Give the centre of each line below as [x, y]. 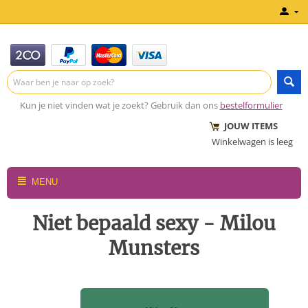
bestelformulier [251, 105]
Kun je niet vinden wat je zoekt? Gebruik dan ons [119, 105]
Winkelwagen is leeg [252, 142]
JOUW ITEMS [245, 126]
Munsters [154, 248]
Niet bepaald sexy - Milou [154, 223]
